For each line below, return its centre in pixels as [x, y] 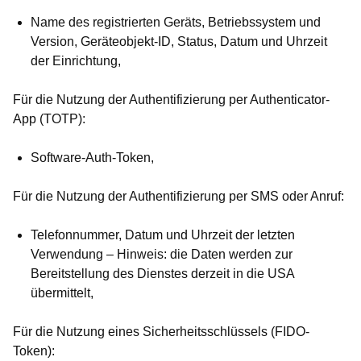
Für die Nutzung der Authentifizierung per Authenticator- [171, 100]
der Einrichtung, [76, 61]
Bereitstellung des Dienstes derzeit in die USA [162, 274]
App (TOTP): [49, 119]
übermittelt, [62, 293]
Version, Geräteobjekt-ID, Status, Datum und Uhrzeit [179, 42]
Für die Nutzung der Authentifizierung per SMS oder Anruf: [178, 197]
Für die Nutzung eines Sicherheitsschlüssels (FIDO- [161, 332]
